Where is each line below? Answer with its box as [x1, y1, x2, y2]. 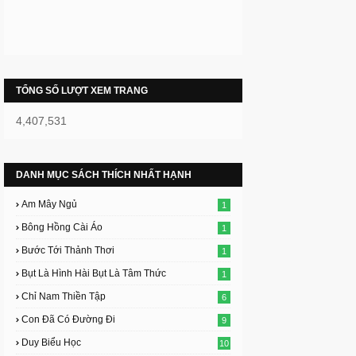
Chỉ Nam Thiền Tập [21, 291, 106, 302]
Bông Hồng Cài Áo [21, 222, 103, 233]
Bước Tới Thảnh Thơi [21, 245, 114, 256]
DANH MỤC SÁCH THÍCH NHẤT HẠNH [16, 169, 192, 180]
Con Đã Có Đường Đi [21, 314, 115, 325]
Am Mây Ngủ [21, 199, 77, 210]
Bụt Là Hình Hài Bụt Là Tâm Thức [21, 268, 166, 279]
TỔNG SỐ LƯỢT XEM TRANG [16, 85, 148, 96]
